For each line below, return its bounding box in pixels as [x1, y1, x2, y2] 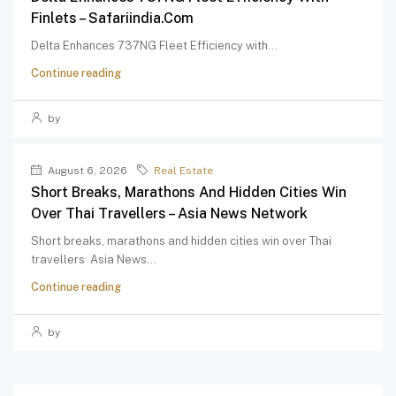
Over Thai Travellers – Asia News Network [31, 205, 308, 223]
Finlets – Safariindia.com [31, 10, 194, 27]
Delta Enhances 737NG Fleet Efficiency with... [31, 39, 278, 53]
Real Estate [154, 164, 213, 178]
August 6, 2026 [45, 164, 127, 178]
